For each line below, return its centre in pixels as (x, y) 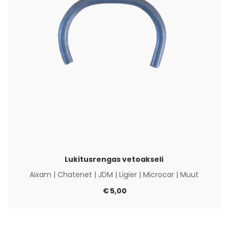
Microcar (159, 175)
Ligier (128, 175)
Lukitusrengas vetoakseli (114, 159)
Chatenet (75, 175)
